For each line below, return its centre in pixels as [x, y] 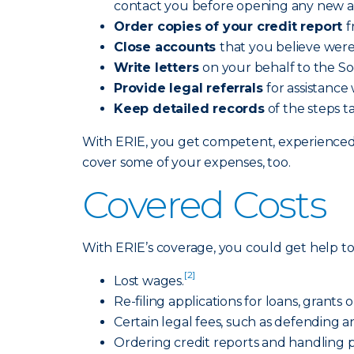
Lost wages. [149, 281]
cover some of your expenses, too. [186, 162]
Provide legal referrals [190, 88]
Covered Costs [205, 205]
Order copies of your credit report [230, 26]
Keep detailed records [189, 109]
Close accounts [167, 47]
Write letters [158, 68]
